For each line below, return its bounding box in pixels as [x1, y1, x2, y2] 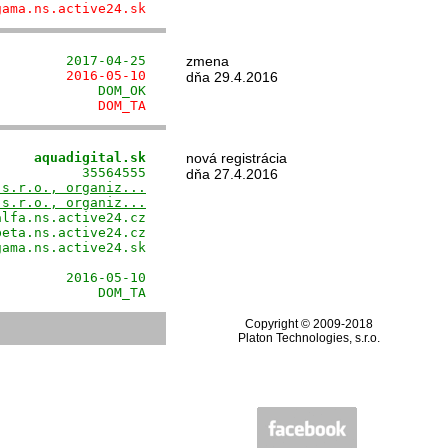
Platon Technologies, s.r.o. [238, 331, 380, 345]
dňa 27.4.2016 [186, 166, 278, 182]
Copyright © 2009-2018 [245, 317, 373, 331]
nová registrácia [186, 150, 287, 166]
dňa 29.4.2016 [186, 69, 278, 85]
